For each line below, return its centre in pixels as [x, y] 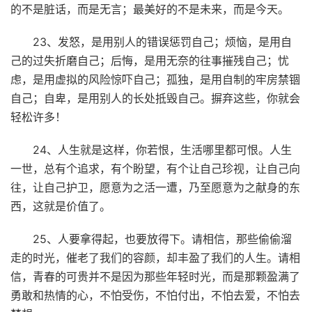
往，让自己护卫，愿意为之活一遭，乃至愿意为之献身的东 [155, 187]
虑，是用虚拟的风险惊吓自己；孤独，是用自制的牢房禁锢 [155, 79]
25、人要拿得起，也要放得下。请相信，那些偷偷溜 [162, 239]
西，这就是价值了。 [61, 206]
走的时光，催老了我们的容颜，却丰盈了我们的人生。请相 [155, 257]
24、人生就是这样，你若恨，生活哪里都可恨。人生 [162, 149]
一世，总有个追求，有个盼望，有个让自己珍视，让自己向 [155, 168]
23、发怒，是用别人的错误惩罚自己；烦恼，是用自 [162, 41]
